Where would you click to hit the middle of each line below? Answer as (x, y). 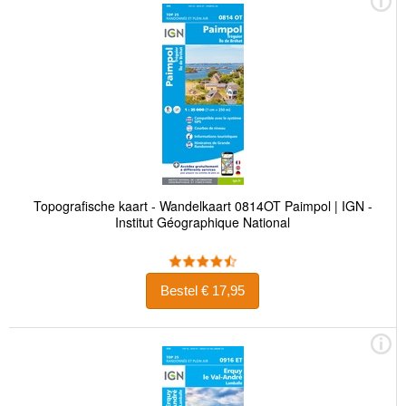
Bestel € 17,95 (223, 291)
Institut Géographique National (203, 222)
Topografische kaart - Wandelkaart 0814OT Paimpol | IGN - (203, 205)
